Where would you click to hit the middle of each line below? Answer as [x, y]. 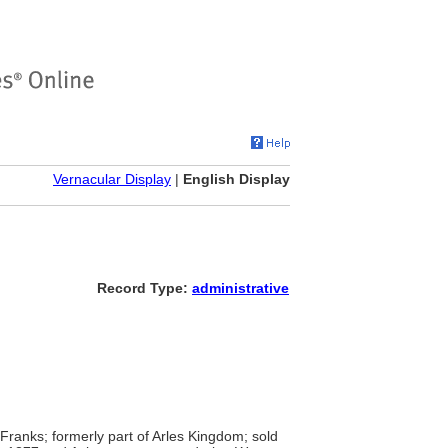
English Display [236, 179]
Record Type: [144, 288]
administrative [240, 288]
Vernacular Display [112, 179]
